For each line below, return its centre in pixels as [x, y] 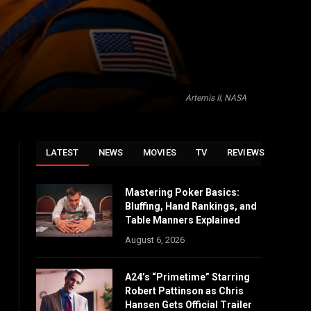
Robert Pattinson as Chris [184, 291]
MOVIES [160, 152]
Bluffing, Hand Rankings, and [191, 206]
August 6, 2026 [155, 240]
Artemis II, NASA [216, 98]
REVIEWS [246, 152]
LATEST [62, 152]
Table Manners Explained [183, 220]
